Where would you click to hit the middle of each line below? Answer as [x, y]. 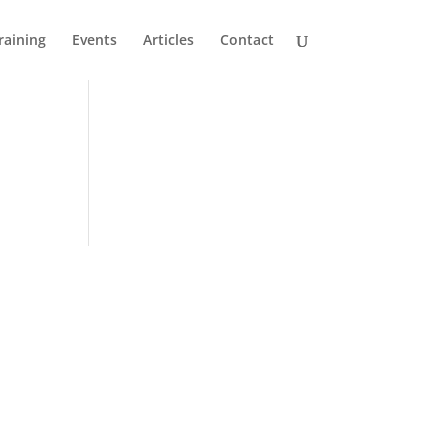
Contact [246, 39]
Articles [168, 39]
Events [94, 39]
